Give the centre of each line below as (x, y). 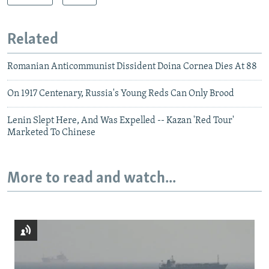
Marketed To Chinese (51, 132)
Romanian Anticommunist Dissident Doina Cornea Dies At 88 (132, 66)
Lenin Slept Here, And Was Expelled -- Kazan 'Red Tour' (121, 120)
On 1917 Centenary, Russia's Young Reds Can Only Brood (121, 93)
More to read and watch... (92, 178)
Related (33, 40)
